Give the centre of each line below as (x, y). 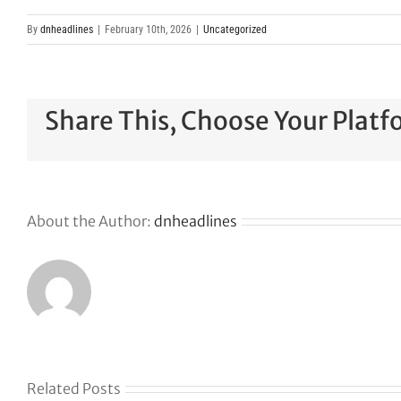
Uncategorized (235, 30)
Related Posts (74, 388)
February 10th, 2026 (148, 30)
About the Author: (90, 221)
